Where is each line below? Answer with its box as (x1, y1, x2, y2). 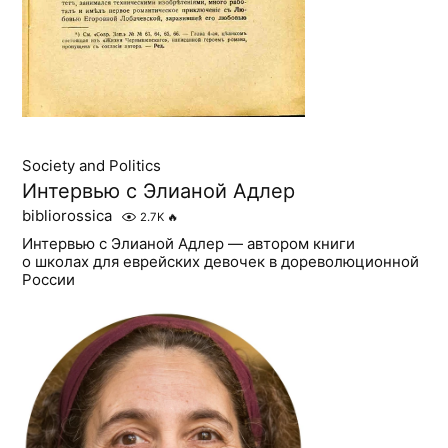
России (22, 270, 76, 290)
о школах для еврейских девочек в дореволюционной (22, 252, 420, 272)
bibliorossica (22, 206, 113, 226)
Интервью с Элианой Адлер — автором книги (22, 234, 356, 254)
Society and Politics (22, 156, 162, 176)
